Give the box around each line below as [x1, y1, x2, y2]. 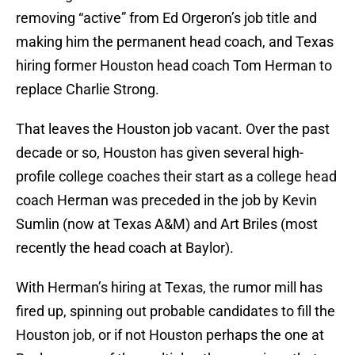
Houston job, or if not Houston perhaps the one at [16, 326, 324, 344]
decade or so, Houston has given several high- [16, 144, 303, 162]
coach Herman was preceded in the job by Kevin [16, 192, 317, 209]
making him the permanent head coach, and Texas [16, 33, 334, 51]
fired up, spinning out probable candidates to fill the [16, 303, 335, 320]
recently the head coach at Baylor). [16, 239, 234, 257]
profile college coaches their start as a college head [16, 168, 337, 185]
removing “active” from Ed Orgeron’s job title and [16, 10, 317, 27]
